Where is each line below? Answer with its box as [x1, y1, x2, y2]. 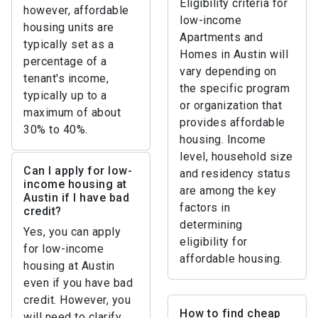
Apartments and [180, 31, 263, 44]
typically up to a [23, 89, 107, 102]
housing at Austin [23, 259, 115, 273]
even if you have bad [23, 276, 133, 290]
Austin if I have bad [23, 191, 129, 204]
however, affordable [23, 4, 129, 17]
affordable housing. [180, 252, 283, 265]
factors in [180, 201, 230, 214]
